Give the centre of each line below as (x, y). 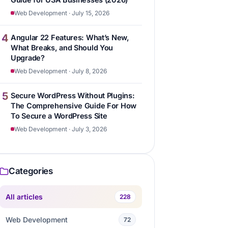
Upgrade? (28, 58)
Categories (31, 171)
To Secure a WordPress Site (59, 116)
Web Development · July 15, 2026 (62, 13)
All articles (24, 196)
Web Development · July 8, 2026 (61, 71)
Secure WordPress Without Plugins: (73, 95)
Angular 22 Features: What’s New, (70, 37)
